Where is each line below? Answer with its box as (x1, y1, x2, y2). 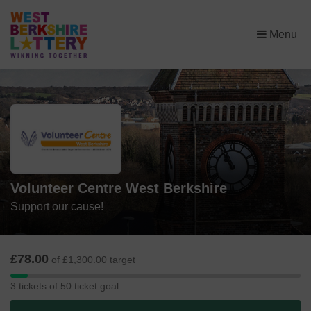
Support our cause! (10, 201, 103, 212)
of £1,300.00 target (49, 255, 135, 265)
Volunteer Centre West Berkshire (10, 180, 227, 196)
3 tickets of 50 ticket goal (10, 280, 119, 292)
